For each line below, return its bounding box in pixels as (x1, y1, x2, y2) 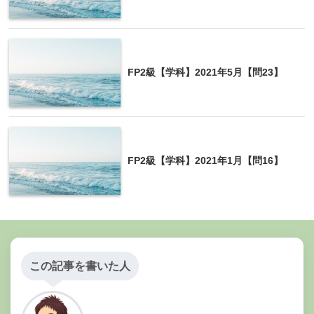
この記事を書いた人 (29, 260, 130, 273)
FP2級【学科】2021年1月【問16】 (128, 154, 283, 166)
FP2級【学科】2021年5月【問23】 (128, 66, 283, 78)
